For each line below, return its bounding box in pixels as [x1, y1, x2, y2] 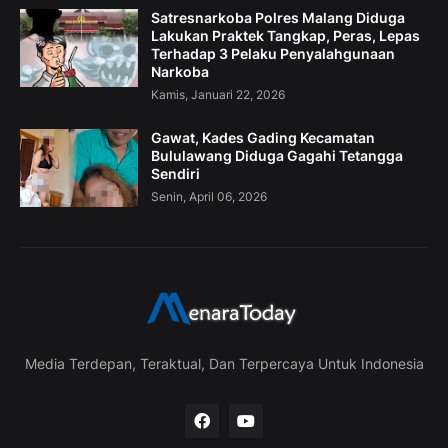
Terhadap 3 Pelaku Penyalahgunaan [151, 45, 395, 63]
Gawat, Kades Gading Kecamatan [151, 129, 375, 147]
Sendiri [151, 165, 200, 183]
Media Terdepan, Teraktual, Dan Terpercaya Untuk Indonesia [24, 355, 424, 373]
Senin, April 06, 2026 [151, 189, 267, 205]
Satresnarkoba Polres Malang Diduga [151, 9, 405, 27]
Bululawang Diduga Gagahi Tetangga [151, 147, 403, 165]
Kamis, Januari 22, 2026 [151, 87, 285, 103]
